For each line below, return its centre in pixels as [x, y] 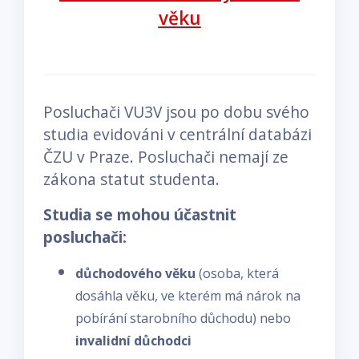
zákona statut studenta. [131, 179]
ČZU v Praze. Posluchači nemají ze [166, 156]
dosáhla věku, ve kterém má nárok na [188, 295]
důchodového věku [135, 273]
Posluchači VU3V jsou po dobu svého [176, 111]
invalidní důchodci [133, 340]
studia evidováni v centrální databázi [177, 134]
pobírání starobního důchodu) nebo [183, 318]
